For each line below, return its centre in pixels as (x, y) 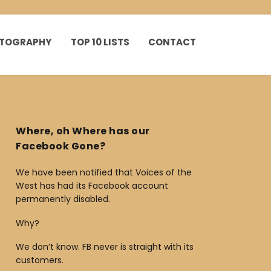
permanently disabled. (63, 199)
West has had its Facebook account (92, 186)
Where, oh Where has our (83, 131)
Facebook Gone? (60, 146)
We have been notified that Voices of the (104, 172)
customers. (40, 260)
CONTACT (172, 42)
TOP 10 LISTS (100, 42)
